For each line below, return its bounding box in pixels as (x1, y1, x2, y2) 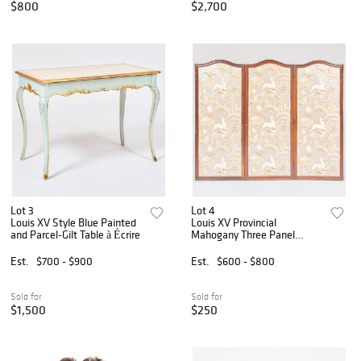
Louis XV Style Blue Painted (10, 215, 136, 230)
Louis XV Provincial (191, 215, 277, 230)
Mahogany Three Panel (191, 227, 296, 243)
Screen (191, 239, 223, 255)
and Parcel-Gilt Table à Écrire (10, 227, 140, 243)
